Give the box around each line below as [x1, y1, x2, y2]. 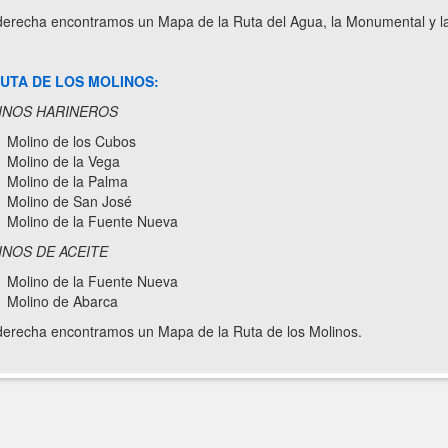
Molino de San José [6, 191, 132, 211]
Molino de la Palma [6, 171, 128, 191]
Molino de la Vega [6, 151, 120, 171]
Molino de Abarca [6, 291, 118, 311]
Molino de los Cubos [6, 131, 136, 151]
